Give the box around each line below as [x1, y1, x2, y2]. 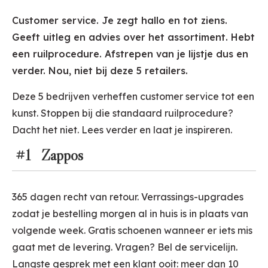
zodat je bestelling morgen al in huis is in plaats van [12, 208, 248, 220]
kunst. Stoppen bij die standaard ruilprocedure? [12, 107, 233, 120]
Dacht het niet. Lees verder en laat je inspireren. [12, 124, 232, 136]
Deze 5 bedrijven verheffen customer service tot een [12, 90, 254, 103]
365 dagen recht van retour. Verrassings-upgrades [12, 191, 243, 203]
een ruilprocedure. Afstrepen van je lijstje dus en [12, 48, 248, 60]
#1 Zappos [12, 145, 83, 165]
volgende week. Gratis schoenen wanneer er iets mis [12, 224, 252, 237]
